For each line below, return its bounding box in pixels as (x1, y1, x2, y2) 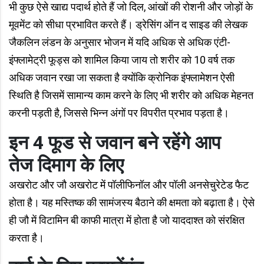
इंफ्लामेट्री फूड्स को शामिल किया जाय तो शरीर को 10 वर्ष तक (9, 54, 235, 66)
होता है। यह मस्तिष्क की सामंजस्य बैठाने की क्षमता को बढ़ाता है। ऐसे (9, 196, 255, 209)
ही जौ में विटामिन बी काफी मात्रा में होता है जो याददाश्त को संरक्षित (9, 214, 245, 226)
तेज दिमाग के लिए (9, 154, 124, 176)
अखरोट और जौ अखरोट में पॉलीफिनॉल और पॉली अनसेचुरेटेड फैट (9, 179, 249, 191)
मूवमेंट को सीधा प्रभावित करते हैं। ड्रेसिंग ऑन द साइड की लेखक (9, 18, 247, 31)
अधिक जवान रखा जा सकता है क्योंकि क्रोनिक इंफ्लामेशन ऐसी (9, 71, 235, 84)
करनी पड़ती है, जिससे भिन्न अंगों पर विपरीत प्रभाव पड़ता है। (9, 107, 229, 119)
